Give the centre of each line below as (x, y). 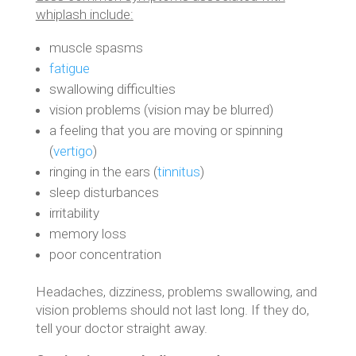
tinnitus (178, 172)
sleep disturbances (104, 192)
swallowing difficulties (112, 89)
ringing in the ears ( (103, 172)
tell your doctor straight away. (121, 328)
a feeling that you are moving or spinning (166, 130)
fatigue (69, 68)
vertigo (73, 151)
